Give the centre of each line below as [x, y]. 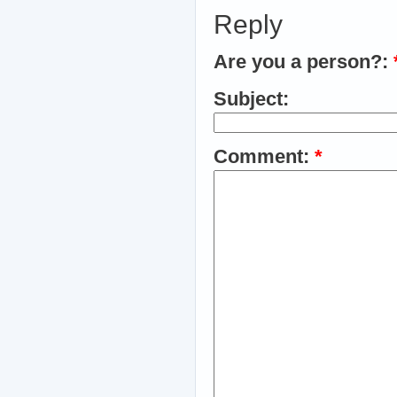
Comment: [264, 156]
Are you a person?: [304, 62]
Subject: [251, 99]
